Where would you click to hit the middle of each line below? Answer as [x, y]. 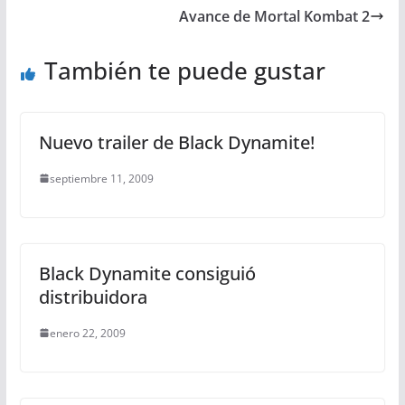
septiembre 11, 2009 [101, 178]
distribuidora [93, 297]
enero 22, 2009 [87, 333]
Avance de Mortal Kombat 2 [275, 16]
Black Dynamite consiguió [147, 273]
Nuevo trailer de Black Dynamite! [176, 142]
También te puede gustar [184, 70]
